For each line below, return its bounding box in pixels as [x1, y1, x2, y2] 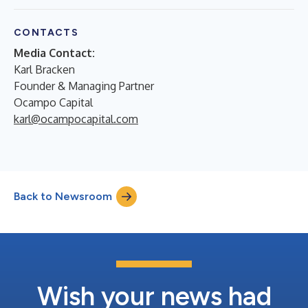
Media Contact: [14, 46, 95, 60]
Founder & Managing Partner [14, 79, 154, 93]
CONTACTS [14, 27, 79, 38]
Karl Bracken [14, 63, 75, 76]
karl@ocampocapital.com [14, 112, 138, 126]
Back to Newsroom [14, 190, 112, 203]
